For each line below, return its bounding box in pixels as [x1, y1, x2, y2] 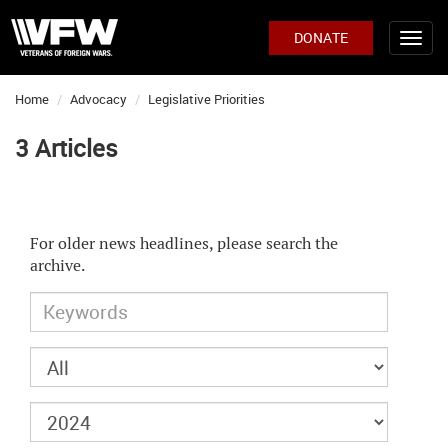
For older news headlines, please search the [30, 233, 338, 254]
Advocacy [70, 90, 127, 108]
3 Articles [15, 132, 118, 164]
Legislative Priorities [148, 90, 265, 108]
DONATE [294, 28, 348, 47]
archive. [30, 255, 85, 276]
